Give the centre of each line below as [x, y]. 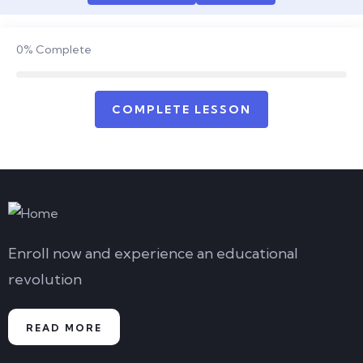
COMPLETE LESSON [181, 110]
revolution [45, 280]
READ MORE [64, 328]
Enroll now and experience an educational [153, 254]
